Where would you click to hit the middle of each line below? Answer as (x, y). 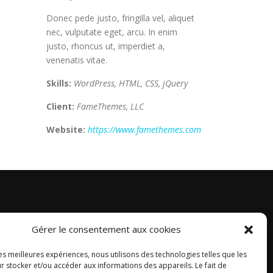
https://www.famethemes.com (144, 130)
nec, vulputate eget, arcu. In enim (112, 32)
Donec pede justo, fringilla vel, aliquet (120, 18)
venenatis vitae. (77, 60)
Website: (67, 130)
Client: (62, 107)
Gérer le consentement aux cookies (107, 229)
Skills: (60, 83)
